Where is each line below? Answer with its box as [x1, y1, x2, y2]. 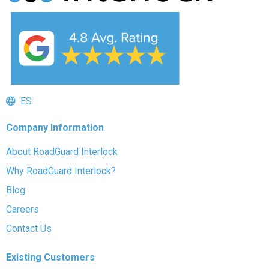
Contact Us [6, 222, 52, 234]
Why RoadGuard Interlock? [6, 165, 116, 177]
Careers [6, 203, 39, 215]
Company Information [6, 121, 104, 133]
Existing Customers [6, 251, 95, 263]
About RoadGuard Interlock [6, 145, 118, 157]
